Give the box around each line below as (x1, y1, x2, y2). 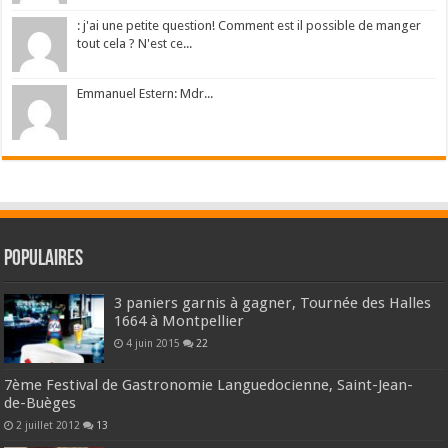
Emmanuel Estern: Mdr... (77, 86, 214, 102)
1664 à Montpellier (114, 312, 245, 331)
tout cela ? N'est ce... (77, 36, 193, 52)
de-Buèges (4, 393, 77, 412)
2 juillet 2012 (16, 418, 81, 431)
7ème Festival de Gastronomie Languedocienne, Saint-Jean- (4, 375, 414, 394)
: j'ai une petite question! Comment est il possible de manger (77, 18, 422, 34)
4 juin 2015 (126, 337, 181, 350)
